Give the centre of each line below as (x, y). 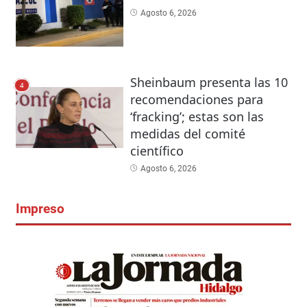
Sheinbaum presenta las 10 (209, 83)
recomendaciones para (196, 100)
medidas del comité (187, 134)
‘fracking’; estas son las (197, 117)
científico (157, 151)
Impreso (40, 209)
